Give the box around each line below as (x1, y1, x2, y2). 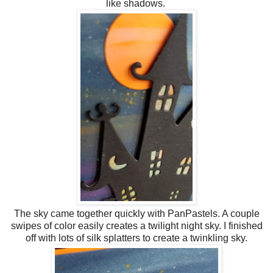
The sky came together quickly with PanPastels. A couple (13, 208, 260, 219)
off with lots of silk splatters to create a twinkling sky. (26, 232, 247, 243)
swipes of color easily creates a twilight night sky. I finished (10, 220, 263, 231)
